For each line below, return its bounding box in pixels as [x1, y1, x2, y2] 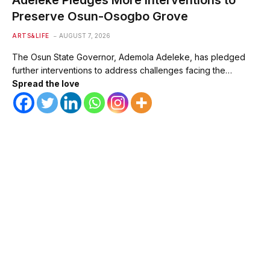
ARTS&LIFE [12, 31, 49, 39]
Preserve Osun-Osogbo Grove [12, 8, 188, 24]
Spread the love [12, 78, 80, 89]
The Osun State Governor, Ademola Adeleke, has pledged [12, 51, 245, 62]
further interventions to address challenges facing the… [12, 64, 232, 75]
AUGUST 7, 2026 [58, 31, 110, 39]
